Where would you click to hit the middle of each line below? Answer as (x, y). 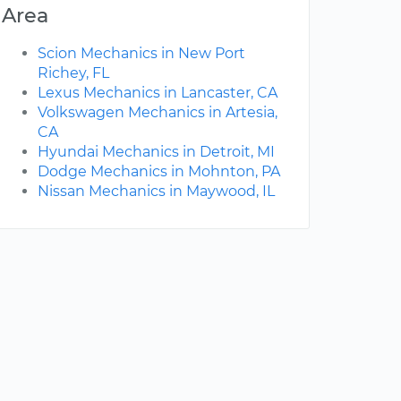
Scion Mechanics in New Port (141, 54)
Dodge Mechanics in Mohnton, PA (159, 172)
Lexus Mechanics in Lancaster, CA (158, 93)
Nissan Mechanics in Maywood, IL (156, 192)
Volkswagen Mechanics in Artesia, (158, 113)
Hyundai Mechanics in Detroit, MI (156, 152)
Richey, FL (73, 73)
